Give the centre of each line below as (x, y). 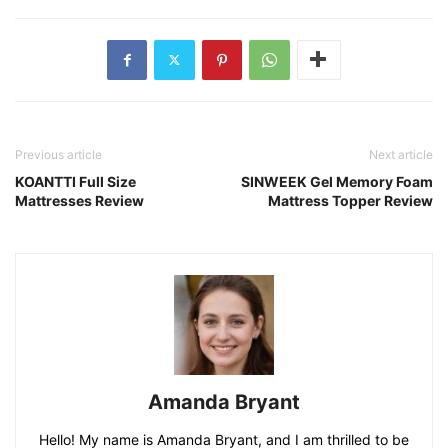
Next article (401, 154)
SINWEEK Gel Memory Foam (337, 181)
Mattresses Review (79, 200)
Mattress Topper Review (350, 200)
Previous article (58, 154)
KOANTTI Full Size (75, 181)
